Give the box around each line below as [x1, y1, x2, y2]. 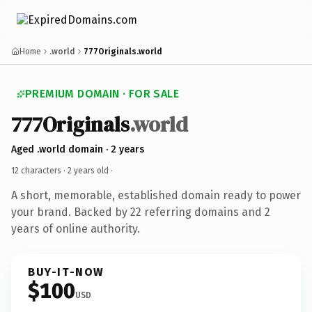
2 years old [68, 165, 109, 175]
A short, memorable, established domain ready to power [11, 188, 301, 202]
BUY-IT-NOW [28, 265, 104, 279]
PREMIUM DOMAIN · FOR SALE [25, 87, 179, 100]
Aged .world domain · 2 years [11, 143, 144, 155]
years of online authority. [11, 221, 140, 235]
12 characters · [11, 165, 68, 175]
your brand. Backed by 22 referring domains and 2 [11, 205, 270, 219]
